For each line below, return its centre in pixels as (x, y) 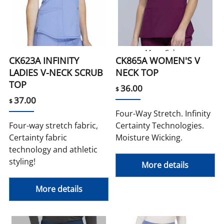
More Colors (165, 52)
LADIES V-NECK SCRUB (56, 73)
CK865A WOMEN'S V (158, 61)
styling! (22, 162)
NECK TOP (137, 73)
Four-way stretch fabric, (54, 126)
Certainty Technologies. (160, 126)
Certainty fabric (38, 138)
